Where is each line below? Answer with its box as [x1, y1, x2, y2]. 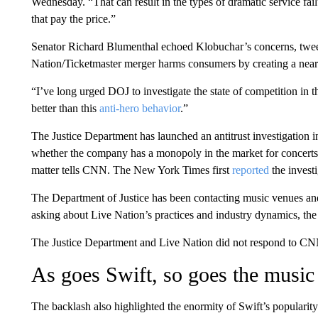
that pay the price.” [31, 13, 116, 25]
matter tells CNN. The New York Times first [31, 164, 232, 176]
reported [231, 164, 269, 176]
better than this [31, 102, 99, 114]
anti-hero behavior [99, 102, 180, 114]
